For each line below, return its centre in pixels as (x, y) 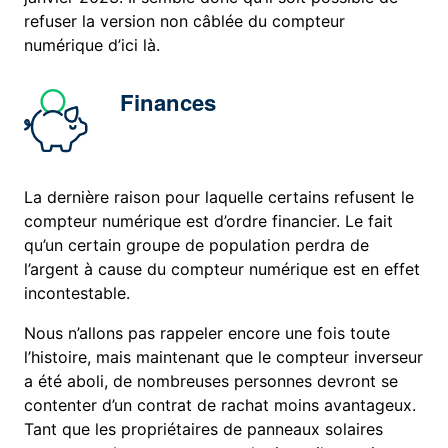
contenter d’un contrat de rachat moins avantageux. (220, 405)
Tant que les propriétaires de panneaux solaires (204, 429)
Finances (168, 102)
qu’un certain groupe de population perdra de (197, 245)
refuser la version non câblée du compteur (185, 21)
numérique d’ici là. (92, 45)
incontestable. (77, 293)
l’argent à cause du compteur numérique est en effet (222, 269)
